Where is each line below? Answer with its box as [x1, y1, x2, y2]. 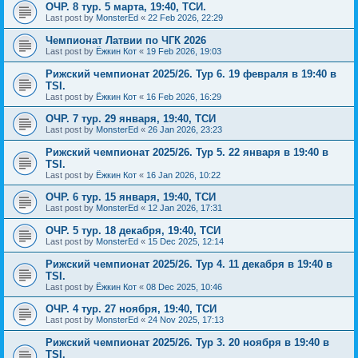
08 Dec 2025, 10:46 [146, 281, 222, 292]
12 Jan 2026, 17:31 [148, 202, 222, 213]
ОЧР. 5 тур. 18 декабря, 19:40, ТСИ [46, 224, 221, 237]
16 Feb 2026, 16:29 [146, 91, 221, 101]
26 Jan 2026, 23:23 [148, 124, 222, 134]
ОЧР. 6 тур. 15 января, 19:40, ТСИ [46, 190, 216, 203]
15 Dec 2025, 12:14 [148, 236, 224, 246]
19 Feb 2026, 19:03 [146, 46, 221, 56]
